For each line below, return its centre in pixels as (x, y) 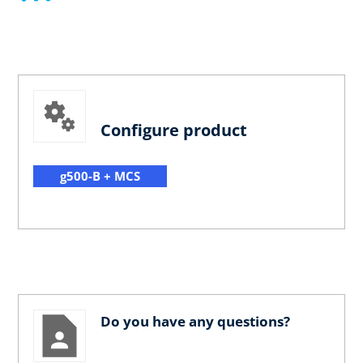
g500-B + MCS (100, 175)
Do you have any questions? (195, 321)
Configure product (174, 130)
